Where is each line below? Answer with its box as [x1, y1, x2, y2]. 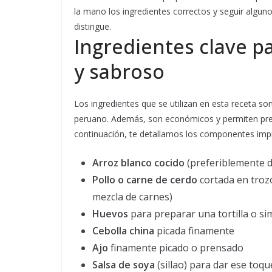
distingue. [74, 21, 111, 32]
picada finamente [154, 224, 234, 237]
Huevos [92, 207, 128, 220]
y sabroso [74, 58, 165, 84]
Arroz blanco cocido [92, 156, 185, 169]
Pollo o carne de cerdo [92, 173, 197, 186]
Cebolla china [92, 224, 154, 237]
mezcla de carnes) [92, 190, 172, 203]
